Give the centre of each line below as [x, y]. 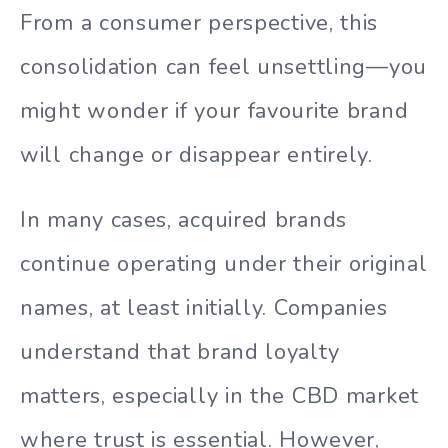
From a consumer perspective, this [199, 23]
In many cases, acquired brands [183, 219]
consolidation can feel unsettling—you [223, 67]
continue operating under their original [224, 263]
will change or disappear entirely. [196, 155]
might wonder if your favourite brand [214, 111]
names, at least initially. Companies [204, 307]
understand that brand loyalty [180, 351]
